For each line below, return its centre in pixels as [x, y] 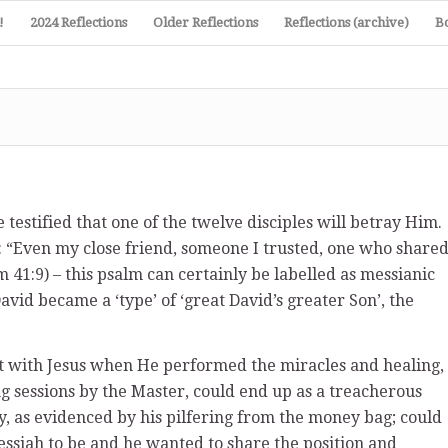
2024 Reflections [78, 22]
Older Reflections [205, 22]
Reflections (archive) [346, 22]
